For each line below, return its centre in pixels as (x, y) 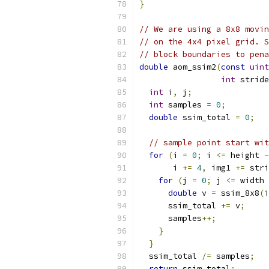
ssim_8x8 (238, 193)
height (245, 155)
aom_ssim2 (192, 67)
